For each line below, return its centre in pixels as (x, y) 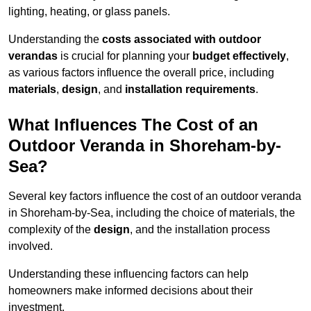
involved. (31, 246)
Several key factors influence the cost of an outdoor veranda (155, 196)
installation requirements (190, 90)
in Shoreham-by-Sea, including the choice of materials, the (152, 213)
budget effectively (239, 56)
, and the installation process (200, 230)
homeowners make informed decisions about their (131, 291)
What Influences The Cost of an (133, 125)
